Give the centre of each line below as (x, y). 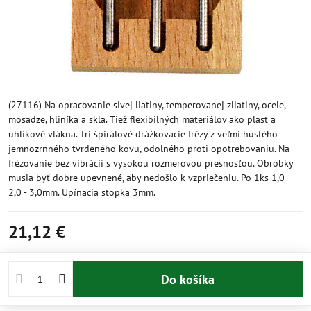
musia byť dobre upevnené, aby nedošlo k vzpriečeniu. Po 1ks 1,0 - (149, 178)
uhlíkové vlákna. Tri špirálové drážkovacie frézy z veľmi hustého (143, 134)
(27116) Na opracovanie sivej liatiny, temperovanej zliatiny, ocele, (147, 105)
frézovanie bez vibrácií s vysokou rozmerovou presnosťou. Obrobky (151, 163)
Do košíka (192, 279)
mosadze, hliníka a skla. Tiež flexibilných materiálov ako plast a (142, 119)
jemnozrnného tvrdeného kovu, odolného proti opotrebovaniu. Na (149, 149)
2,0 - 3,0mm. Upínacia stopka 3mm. (82, 192)
